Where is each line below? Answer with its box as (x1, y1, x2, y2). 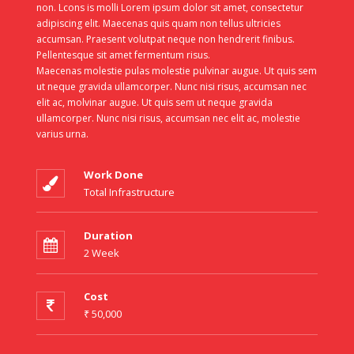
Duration (83, 228, 133, 243)
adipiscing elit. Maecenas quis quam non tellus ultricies (36, 17, 281, 31)
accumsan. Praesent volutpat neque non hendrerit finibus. (36, 32, 295, 47)
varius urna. (36, 127, 88, 141)
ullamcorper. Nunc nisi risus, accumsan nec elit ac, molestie (36, 111, 300, 126)
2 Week (83, 245, 119, 260)
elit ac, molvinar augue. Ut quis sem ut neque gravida (36, 96, 273, 110)
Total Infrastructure (83, 184, 175, 199)
